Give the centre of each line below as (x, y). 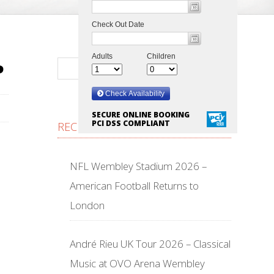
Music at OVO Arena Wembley (137, 263)
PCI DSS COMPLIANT (131, 123)
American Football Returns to (134, 186)
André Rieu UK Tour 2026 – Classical (150, 244)
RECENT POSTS (95, 127)
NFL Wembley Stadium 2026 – (138, 166)
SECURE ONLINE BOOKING (141, 115)
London (87, 205)
